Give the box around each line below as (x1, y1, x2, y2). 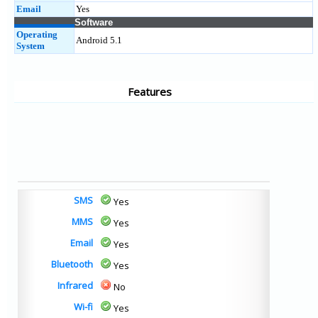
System (16, 40, 45, 51)
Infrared (57, 279, 93, 292)
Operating (16, 29, 57, 40)
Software (75, 17, 113, 28)
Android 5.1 (76, 35, 122, 45)
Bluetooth (51, 258, 93, 270)
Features (128, 84, 172, 99)
